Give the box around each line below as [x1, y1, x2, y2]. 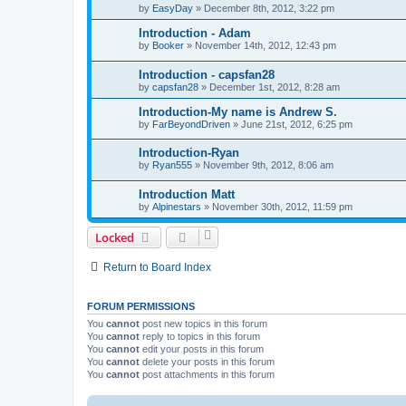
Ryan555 [152, 159, 192, 171]
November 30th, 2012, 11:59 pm [212, 200, 353, 212]
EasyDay [152, 2, 193, 14]
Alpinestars [152, 200, 201, 212]
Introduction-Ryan [139, 146, 239, 160]
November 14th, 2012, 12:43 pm [195, 39, 336, 51]
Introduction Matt [139, 187, 235, 201]
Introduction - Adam [139, 25, 251, 40]
